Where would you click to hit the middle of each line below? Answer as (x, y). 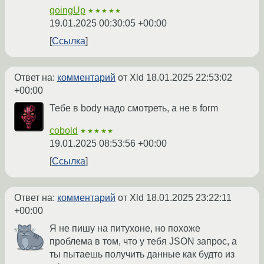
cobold (64, 131)
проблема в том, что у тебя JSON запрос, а (143, 242)
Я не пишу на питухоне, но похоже (125, 229)
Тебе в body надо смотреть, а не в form (134, 108)
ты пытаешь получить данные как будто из (142, 255)
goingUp (67, 11)
